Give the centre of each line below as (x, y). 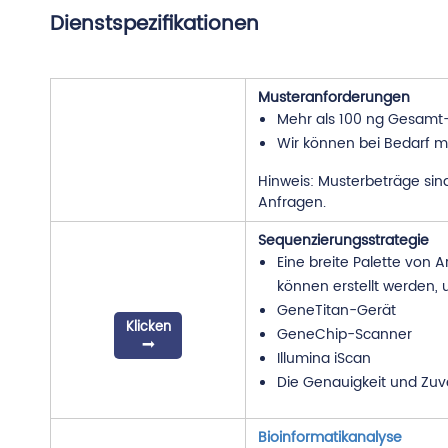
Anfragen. (292, 202)
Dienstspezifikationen (154, 24)
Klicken (148, 327)
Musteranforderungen (334, 97)
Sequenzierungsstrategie (343, 240)
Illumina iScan (324, 358)
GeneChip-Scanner (344, 334)
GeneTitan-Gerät (336, 310)
